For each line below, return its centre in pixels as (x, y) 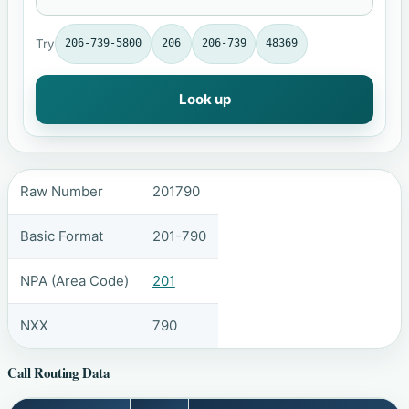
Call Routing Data (59, 373)
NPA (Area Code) (74, 280)
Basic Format (61, 236)
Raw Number (61, 191)
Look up (204, 99)
